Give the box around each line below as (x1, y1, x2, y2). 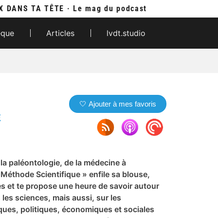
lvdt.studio (107, 28, 146, 38)
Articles (46, 28, 75, 38)
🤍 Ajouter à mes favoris (79, 100, 156, 108)
